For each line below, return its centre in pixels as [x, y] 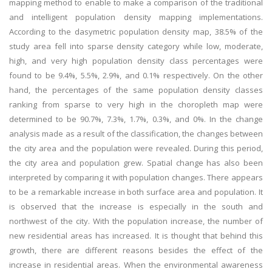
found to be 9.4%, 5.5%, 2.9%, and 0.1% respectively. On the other [136, 75]
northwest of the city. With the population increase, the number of [136, 221]
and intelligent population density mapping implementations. [136, 17]
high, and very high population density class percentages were [136, 61]
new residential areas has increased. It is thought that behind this [136, 236]
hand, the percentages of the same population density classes [136, 90]
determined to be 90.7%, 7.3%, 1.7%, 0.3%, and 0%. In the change [136, 119]
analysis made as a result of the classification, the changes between [136, 134]
